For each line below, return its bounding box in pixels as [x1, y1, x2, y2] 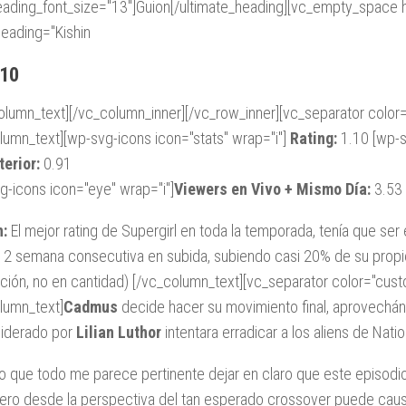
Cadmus [63, 296, 118, 316]
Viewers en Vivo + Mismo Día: [174, 179, 371, 198]
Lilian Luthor [76, 322, 161, 342]
